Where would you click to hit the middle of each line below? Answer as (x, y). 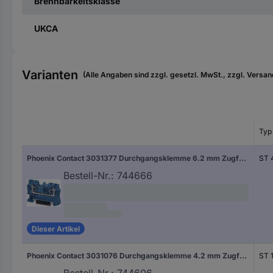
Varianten (50, 75)
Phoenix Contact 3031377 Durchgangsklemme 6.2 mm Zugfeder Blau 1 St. (243, 158)
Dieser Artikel (56, 229)
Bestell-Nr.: (89, 175)
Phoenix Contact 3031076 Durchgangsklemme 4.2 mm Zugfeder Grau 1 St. (243, 256)
